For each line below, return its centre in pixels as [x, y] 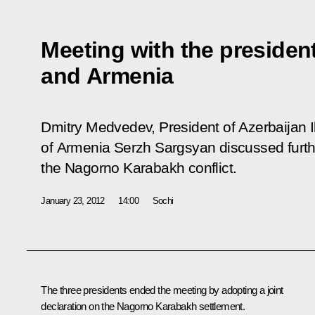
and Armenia [107, 76]
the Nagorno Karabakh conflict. [139, 168]
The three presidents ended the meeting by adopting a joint [162, 290]
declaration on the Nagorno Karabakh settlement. [143, 306]
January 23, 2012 [73, 200]
